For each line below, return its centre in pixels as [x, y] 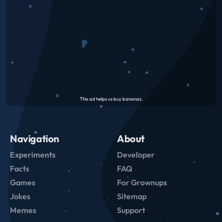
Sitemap [132, 196]
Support [131, 210]
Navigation [34, 138]
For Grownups [142, 182]
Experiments [33, 154]
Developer [136, 154]
